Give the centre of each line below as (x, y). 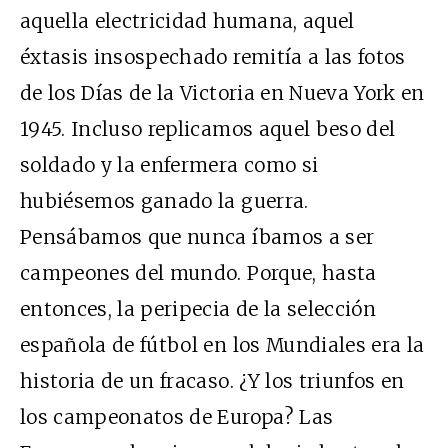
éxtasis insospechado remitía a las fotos (213, 56)
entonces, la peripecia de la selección (198, 308)
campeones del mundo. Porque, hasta (198, 272)
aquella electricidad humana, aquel (187, 20)
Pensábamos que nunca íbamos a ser (197, 236)
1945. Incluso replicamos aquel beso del (208, 128)
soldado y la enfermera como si (169, 164)
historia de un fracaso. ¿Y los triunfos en (212, 380)
